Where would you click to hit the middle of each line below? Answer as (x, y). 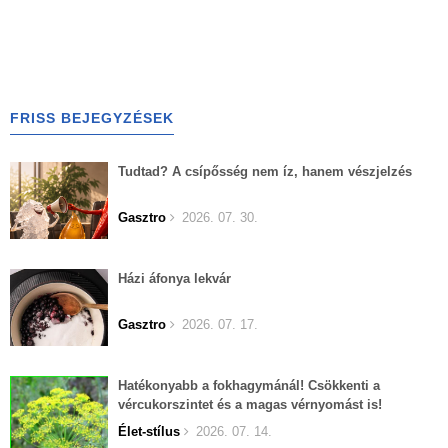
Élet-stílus (149, 431)
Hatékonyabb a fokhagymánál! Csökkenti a (249, 385)
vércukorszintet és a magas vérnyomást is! (250, 404)
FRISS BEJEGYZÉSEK (92, 118)
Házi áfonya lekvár (174, 278)
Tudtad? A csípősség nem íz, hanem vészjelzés (265, 171)
